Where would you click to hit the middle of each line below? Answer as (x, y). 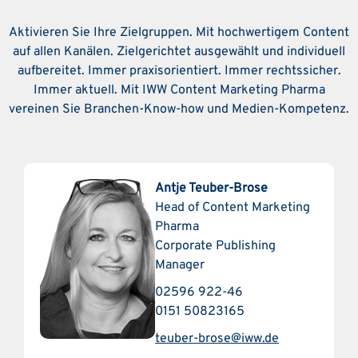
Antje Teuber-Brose (211, 188)
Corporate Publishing (215, 246)
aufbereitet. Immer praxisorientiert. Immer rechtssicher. (179, 71)
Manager (180, 265)
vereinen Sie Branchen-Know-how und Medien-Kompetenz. (179, 109)
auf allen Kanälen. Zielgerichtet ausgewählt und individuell (179, 52)
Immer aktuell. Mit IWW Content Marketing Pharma (179, 90)
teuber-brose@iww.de (217, 338)
